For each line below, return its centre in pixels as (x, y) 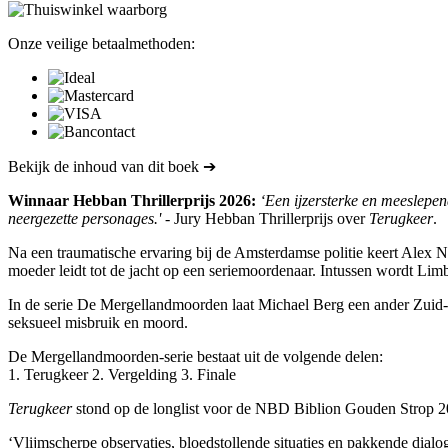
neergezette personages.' (86, 219)
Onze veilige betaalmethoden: (101, 44)
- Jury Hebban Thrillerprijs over (267, 219)
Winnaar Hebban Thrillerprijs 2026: (132, 201)
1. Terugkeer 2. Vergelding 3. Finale (122, 375)
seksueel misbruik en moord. (98, 323)
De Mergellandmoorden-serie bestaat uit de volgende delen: (195, 357)
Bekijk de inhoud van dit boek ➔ (112, 167)
